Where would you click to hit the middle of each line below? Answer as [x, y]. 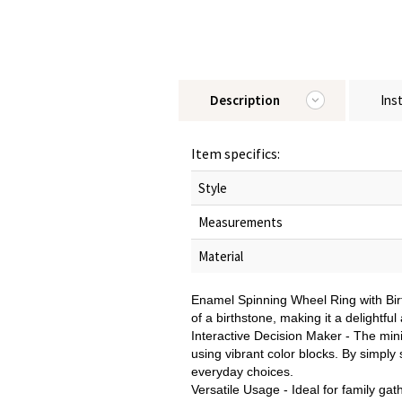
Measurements [240, 222]
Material [221, 256]
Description [245, 100]
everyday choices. [242, 371]
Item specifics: [236, 153]
